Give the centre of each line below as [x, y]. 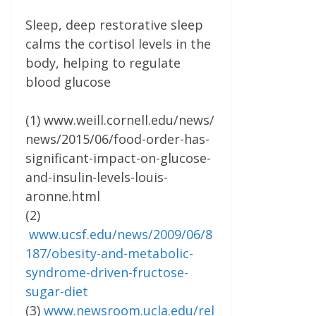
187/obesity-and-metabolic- [109, 254]
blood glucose [68, 82]
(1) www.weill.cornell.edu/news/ [120, 120]
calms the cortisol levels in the [118, 44]
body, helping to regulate [103, 63]
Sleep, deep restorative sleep [114, 25]
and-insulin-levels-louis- [97, 177]
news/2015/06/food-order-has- [117, 139]
